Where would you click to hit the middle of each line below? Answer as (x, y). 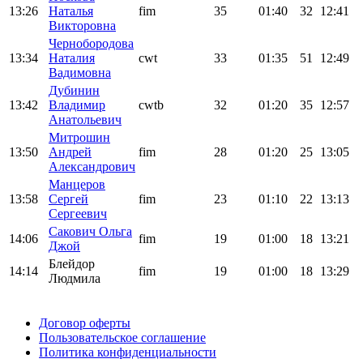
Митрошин (79, 137)
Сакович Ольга (90, 231)
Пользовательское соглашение (122, 337)
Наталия (72, 58)
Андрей (70, 152)
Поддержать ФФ (52, 295)
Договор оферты (85, 322)
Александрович (92, 166)
